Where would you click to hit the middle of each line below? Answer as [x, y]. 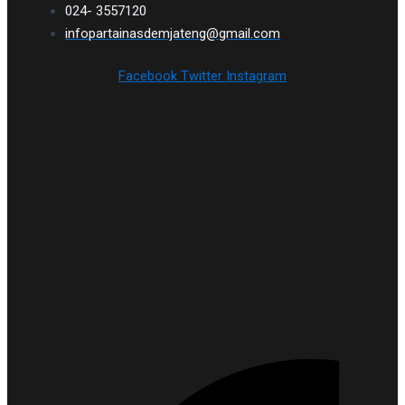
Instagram [256, 76]
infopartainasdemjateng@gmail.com [173, 33]
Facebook [148, 76]
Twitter [202, 76]
